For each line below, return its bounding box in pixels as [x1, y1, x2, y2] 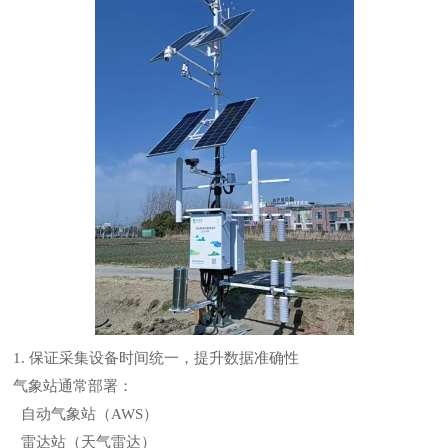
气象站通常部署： [13, 378, 134, 394]
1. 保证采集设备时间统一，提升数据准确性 [13, 350, 300, 366]
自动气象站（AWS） [13, 406, 159, 422]
